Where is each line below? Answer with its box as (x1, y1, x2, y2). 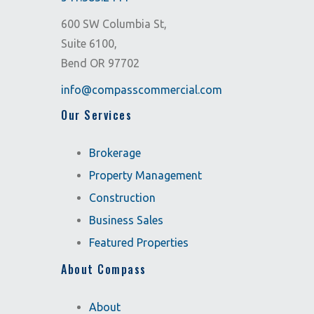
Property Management (89, 169, 202, 182)
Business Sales (89, 214, 163, 226)
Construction (89, 191, 156, 204)
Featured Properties (89, 236, 189, 249)
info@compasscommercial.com (61, 83, 222, 96)
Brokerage (89, 146, 141, 159)
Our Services (61, 107, 132, 123)
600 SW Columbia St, (61, 18, 167, 30)
